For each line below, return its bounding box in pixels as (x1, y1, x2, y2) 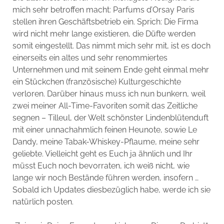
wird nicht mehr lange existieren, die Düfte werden (12, 28, 195, 38)
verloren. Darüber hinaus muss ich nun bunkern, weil (12, 88, 205, 98)
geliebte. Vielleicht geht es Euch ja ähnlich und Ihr (12, 148, 192, 158)
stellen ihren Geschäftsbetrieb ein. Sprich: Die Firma (12, 16, 198, 26)
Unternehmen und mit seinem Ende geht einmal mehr (12, 64, 209, 74)
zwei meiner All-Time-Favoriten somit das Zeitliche (12, 100, 197, 110)
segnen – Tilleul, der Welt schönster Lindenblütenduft (12, 112, 208, 122)
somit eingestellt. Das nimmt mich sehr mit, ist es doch (12, 40, 210, 50)
